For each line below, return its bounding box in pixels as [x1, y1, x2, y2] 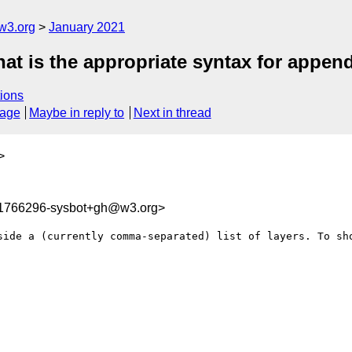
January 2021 [49, 20, 125, 34]
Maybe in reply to [29, 106, 125, 120]
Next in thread [133, 106, 211, 120]
